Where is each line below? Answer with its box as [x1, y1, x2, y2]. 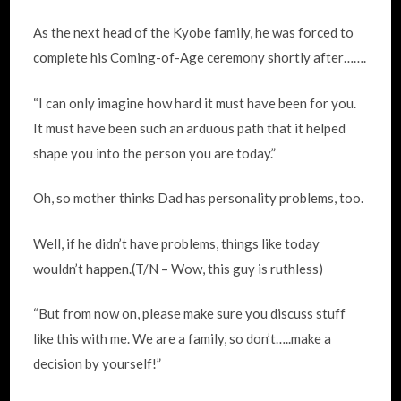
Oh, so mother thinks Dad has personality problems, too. [33, 190, 364, 206]
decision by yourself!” [33, 355, 162, 371]
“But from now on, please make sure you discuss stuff [33, 305, 346, 321]
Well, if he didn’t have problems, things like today [33, 235, 320, 252]
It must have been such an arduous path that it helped [33, 119, 346, 136]
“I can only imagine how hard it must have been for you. [33, 94, 357, 111]
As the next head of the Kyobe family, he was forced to [33, 24, 354, 40]
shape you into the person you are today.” [33, 144, 277, 161]
